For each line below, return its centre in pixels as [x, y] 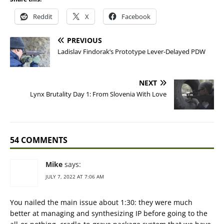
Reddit [43, 16]
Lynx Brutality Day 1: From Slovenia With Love [98, 94]
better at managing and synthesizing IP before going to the [109, 213]
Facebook [136, 16]
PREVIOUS [84, 40]
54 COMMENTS [39, 140]
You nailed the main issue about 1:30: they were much [101, 202]
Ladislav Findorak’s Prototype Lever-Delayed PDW [131, 51]
